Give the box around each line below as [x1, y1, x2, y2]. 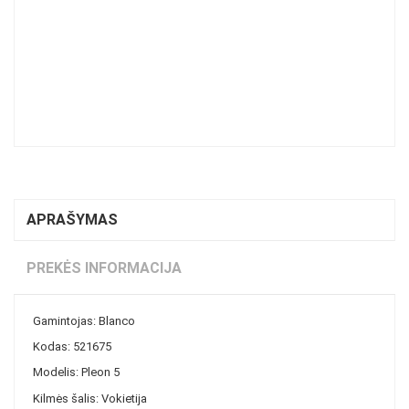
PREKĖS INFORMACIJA [26, 258, 182, 277]
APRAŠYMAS [26, 211, 118, 229]
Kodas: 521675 [32, 340, 111, 353]
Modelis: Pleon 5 [32, 365, 120, 380]
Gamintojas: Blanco [32, 313, 135, 328]
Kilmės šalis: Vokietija [32, 391, 147, 405]
